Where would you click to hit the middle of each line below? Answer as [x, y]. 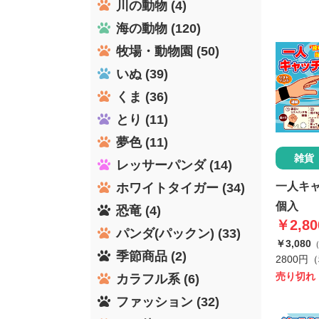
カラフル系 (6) [158, 279]
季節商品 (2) [151, 256]
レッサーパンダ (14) [174, 165]
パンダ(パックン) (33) [178, 233]
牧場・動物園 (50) [168, 51]
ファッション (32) [168, 302]
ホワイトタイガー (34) [181, 188]
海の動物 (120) [158, 28]
